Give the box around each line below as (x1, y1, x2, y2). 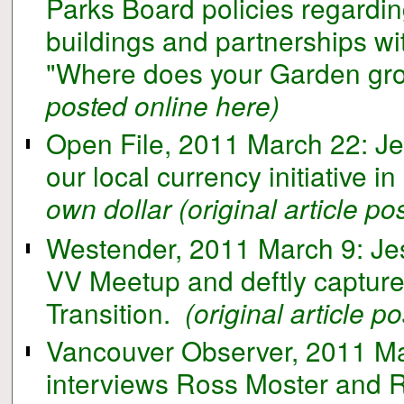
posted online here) (46, 86, 280, 124)
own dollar (46, 188, 172, 227)
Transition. (46, 292, 171, 331)
